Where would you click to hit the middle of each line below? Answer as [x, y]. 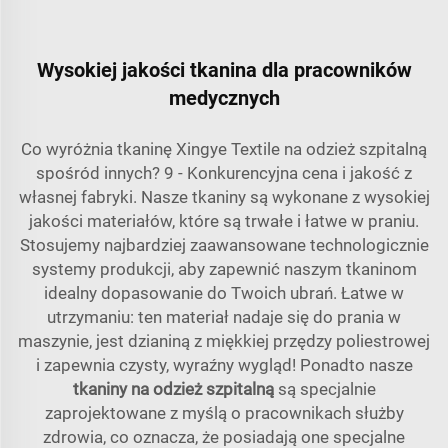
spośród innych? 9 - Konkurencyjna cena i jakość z [224, 173]
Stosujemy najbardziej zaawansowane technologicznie [224, 245]
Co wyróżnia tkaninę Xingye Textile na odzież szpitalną [224, 149]
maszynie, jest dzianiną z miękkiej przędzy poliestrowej [224, 341]
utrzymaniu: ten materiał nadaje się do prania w [224, 317]
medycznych [224, 98]
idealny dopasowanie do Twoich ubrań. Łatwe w [224, 293]
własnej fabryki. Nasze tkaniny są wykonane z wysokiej [224, 197]
